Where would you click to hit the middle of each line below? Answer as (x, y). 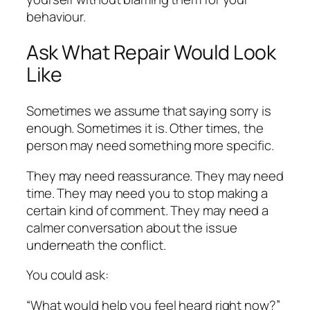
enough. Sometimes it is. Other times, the (145, 128)
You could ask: (67, 275)
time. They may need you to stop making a (147, 193)
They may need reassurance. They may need (155, 175)
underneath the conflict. (96, 245)
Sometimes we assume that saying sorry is (149, 111)
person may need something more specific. (150, 146)
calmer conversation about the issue (132, 227)
